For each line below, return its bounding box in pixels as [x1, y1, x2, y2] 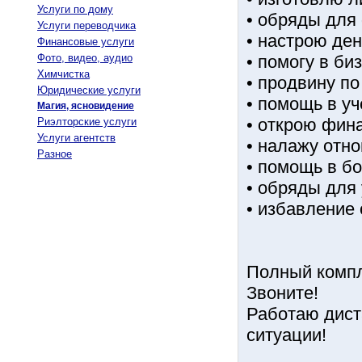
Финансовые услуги [37, 36, 134, 48]
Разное [37, 148, 72, 160]
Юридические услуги [37, 84, 141, 96]
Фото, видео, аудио [37, 52, 133, 64]
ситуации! [246, 325, 326, 345]
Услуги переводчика [37, 19, 136, 32]
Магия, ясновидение [37, 100, 134, 112]
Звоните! [246, 283, 318, 303]
